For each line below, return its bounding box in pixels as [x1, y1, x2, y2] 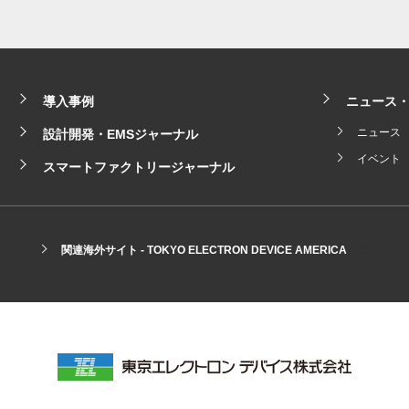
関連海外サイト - [61, 243, 148, 257]
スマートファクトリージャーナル [43, 159, 236, 174]
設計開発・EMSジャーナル [43, 126, 199, 142]
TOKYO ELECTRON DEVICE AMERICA [147, 243, 348, 257]
